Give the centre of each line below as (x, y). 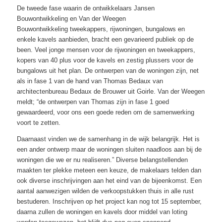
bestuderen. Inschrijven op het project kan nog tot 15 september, (109, 201)
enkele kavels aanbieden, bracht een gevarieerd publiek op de (105, 40)
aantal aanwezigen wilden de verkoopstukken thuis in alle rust (105, 191)
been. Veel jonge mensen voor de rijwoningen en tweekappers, (106, 50)
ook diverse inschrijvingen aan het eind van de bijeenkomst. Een (109, 180)
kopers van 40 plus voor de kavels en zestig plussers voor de (105, 60)
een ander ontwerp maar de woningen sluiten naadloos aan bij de (109, 149)
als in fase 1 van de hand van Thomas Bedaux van (90, 81)
